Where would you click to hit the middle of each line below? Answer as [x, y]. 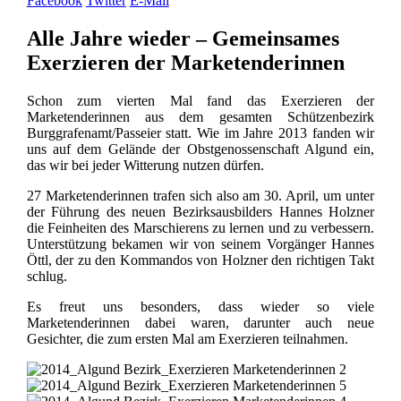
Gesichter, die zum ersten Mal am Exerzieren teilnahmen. [187, 338]
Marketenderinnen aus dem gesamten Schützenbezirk [200, 116]
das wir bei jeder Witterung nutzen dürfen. [145, 165]
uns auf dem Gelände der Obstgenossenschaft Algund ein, [200, 149]
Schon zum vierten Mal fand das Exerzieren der [200, 100]
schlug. [47, 276]
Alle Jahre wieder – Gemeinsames [183, 38]
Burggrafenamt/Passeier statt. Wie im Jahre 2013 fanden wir [200, 132]
